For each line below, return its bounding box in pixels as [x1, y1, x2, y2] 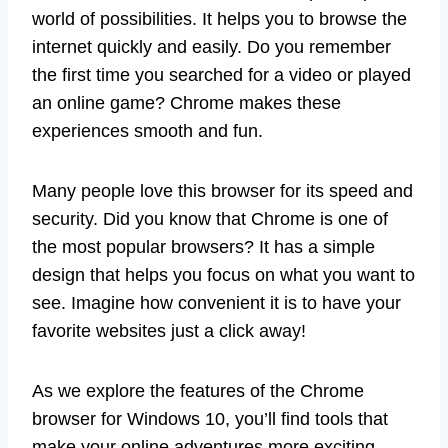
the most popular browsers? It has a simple [32, 237, 375, 258]
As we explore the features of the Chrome [32, 381, 364, 402]
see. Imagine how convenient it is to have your [32, 293, 401, 314]
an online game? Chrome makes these [32, 93, 341, 114]
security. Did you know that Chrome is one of [32, 209, 388, 230]
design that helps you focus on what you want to [32, 265, 415, 286]
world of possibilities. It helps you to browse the [32, 9, 407, 30]
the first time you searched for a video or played [32, 65, 411, 86]
